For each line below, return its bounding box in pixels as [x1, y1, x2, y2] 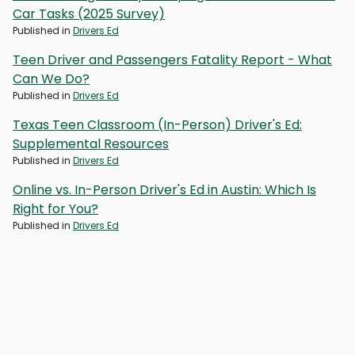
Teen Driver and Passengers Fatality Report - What [13, 50, 332, 69]
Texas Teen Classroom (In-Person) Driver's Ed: [13, 115, 302, 134]
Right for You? [13, 199, 98, 218]
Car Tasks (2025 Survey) [13, 4, 165, 23]
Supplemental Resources [13, 134, 169, 153]
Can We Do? [13, 69, 90, 88]
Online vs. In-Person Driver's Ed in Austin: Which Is [13, 180, 316, 199]
